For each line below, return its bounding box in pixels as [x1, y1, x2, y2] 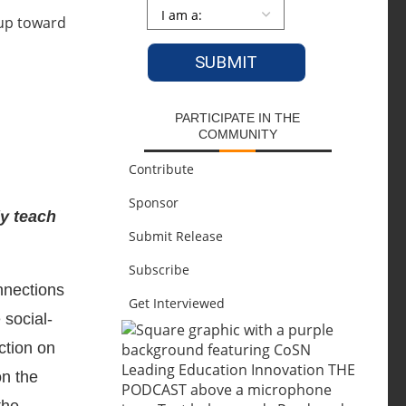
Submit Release [128, 227, 223, 245]
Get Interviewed [128, 295, 225, 312]
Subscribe [128, 261, 189, 278]
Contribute [128, 160, 194, 178]
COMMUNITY [198, 127, 277, 141]
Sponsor [128, 194, 179, 211]
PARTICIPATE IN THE [175, 111, 301, 125]
